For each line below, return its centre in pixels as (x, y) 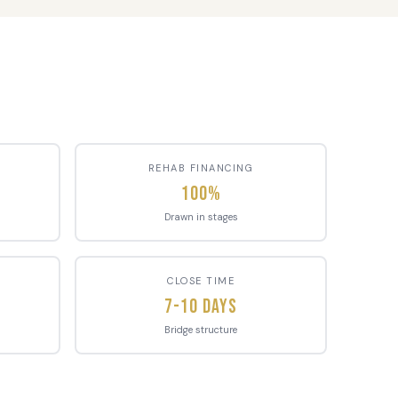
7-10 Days (201, 306)
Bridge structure (201, 329)
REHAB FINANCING (201, 167)
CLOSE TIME (201, 280)
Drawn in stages (201, 216)
